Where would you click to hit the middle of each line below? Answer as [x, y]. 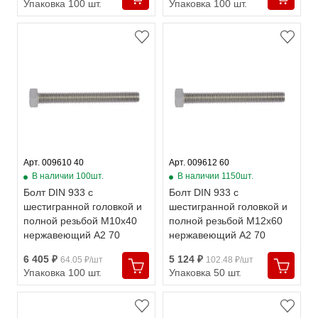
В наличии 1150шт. [215, 176]
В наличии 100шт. [68, 176]
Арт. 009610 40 [54, 163]
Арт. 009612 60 [199, 163]
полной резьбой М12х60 [226, 221]
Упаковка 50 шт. [205, 273]
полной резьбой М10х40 [80, 221]
